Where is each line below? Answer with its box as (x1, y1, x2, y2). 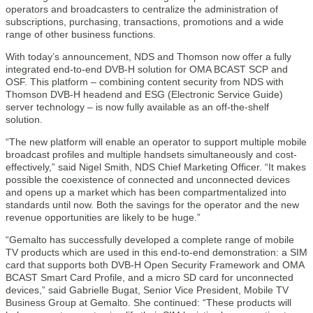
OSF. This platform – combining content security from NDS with (6, 76, 284, 87)
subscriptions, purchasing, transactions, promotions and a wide (6, 16, 284, 27)
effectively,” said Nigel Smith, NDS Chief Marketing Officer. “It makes (6, 161, 306, 173)
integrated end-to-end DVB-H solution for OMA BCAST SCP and (6, 64, 288, 75)
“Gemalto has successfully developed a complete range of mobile (6, 234, 294, 245)
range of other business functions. (6, 29, 156, 40)
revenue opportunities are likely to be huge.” (6, 212, 201, 223)
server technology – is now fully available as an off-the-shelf (6, 101, 269, 112)
